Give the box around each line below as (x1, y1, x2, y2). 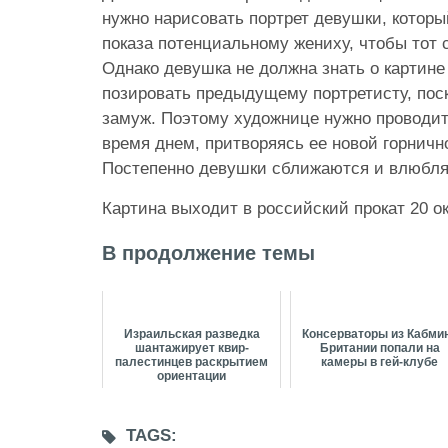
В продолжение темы (102, 242, 315, 265)
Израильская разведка (123, 327, 260, 342)
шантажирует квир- (134, 341, 249, 356)
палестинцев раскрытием (115, 355, 269, 370)
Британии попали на (319, 341, 440, 356)
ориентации (157, 369, 227, 384)
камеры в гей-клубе (321, 355, 439, 370)
